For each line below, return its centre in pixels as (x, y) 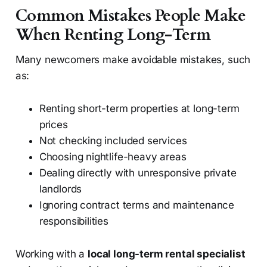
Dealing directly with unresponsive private (138, 173)
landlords (60, 189)
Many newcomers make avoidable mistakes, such (133, 60)
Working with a (52, 254)
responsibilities (74, 221)
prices (53, 125)
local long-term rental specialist (167, 254)
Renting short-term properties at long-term (139, 109)
